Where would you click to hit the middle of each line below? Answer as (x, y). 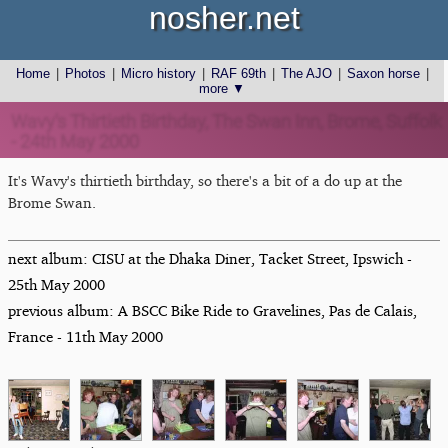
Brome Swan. (52, 202)
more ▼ (221, 88)
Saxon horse (384, 73)
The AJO (307, 73)
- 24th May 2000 (72, 140)
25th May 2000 (56, 284)
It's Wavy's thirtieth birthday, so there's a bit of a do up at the (205, 180)
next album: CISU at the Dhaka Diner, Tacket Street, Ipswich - (210, 258)
